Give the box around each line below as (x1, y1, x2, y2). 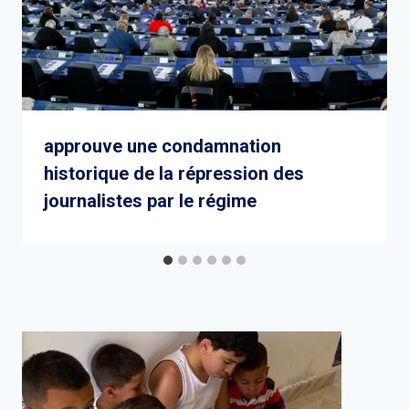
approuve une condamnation (44, 135, 281, 158)
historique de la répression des (44, 163, 304, 185)
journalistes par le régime (44, 190, 257, 213)
